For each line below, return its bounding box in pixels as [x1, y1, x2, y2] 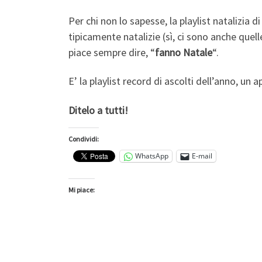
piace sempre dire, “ [68, 45, 155, 59]
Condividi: [68, 134, 99, 143]
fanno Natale [155, 45, 212, 59]
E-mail [192, 151, 212, 161]
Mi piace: [68, 185, 95, 194]
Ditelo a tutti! [68, 103, 128, 117]
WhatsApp [135, 151, 168, 161]
